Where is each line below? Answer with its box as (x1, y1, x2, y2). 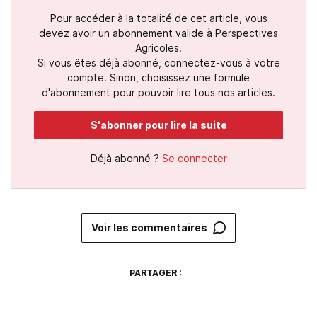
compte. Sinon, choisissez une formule (67, 71, 250, 84)
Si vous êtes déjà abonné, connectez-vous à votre (37, 57, 280, 69)
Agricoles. (135, 42, 182, 54)
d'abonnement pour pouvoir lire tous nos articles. (42, 86, 275, 99)
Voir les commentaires (91, 221, 207, 234)
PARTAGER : (129, 267, 182, 279)
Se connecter (161, 152, 227, 165)
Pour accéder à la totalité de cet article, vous (50, 12, 267, 25)
